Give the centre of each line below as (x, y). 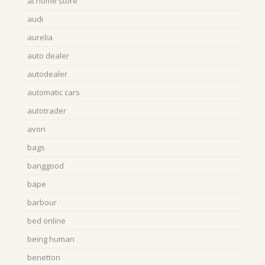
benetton (44, 257)
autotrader (47, 111)
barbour (42, 202)
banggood (46, 166)
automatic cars (54, 92)
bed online (46, 221)
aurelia (40, 37)
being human (51, 239)
